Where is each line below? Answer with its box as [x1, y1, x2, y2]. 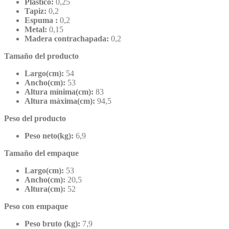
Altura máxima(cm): [25, 97, 95, 106]
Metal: [25, 25, 47, 34]
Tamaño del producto [4, 52, 79, 61]
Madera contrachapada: [25, 34, 109, 43]
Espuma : [25, 16, 58, 25]
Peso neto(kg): [25, 131, 74, 141]
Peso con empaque [4, 202, 68, 211]
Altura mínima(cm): [25, 87, 94, 97]
